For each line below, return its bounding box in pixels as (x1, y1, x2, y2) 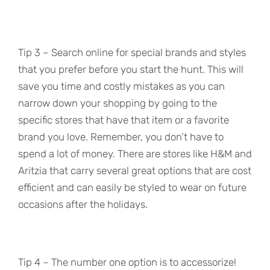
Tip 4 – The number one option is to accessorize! (18, 256, 236, 269)
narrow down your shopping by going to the (18, 97, 217, 110)
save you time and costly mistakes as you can (18, 80, 225, 93)
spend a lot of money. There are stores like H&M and (18, 148, 252, 160)
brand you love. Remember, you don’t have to (18, 131, 224, 143)
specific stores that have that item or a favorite (18, 114, 229, 127)
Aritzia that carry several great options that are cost (18, 165, 251, 177)
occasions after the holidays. (18, 198, 148, 211)
